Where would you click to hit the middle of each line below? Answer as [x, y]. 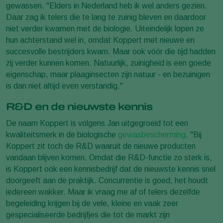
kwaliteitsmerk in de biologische [62, 134]
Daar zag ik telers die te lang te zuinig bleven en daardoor [106, 17]
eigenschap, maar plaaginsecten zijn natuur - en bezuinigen [108, 74]
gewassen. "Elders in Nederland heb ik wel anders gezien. [107, 5]
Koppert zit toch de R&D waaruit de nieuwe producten [101, 146]
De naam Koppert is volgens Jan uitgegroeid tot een [97, 123]
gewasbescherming [152, 134]
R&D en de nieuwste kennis [79, 106]
